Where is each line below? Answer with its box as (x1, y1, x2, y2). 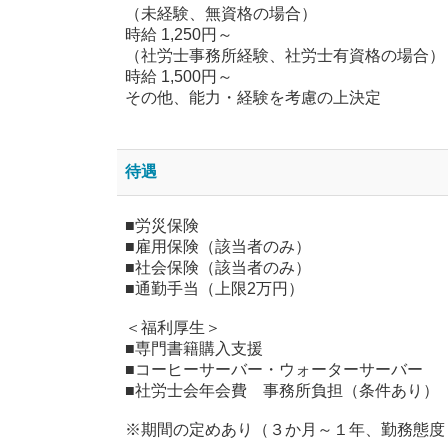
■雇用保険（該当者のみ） (125, 237, 311, 255)
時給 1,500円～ (125, 67, 233, 85)
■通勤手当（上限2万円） (125, 279, 304, 297)
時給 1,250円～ (125, 25, 249, 43)
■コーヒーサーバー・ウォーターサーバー (125, 360, 423, 378)
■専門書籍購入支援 (125, 339, 263, 357)
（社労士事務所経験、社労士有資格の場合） (125, 46, 445, 64)
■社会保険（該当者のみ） (125, 258, 311, 276)
